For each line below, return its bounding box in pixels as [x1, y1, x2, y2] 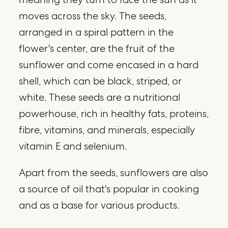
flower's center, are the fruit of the [19, 41, 175, 55]
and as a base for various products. [19, 198, 180, 212]
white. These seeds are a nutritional [19, 90, 181, 104]
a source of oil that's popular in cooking [19, 182, 199, 195]
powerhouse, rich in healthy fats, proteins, [19, 106, 209, 120]
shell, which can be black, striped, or [19, 74, 182, 88]
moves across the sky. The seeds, [19, 9, 167, 22]
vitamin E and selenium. [19, 139, 127, 153]
